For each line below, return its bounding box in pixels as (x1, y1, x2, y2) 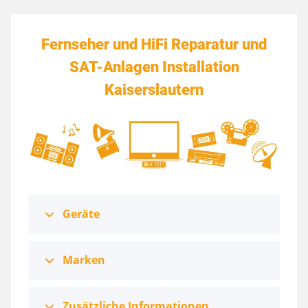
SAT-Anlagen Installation (69, 57, 239, 76)
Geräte (63, 206, 100, 222)
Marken (63, 252, 105, 268)
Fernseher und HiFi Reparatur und (41, 34, 267, 53)
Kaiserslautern (104, 80, 203, 98)
